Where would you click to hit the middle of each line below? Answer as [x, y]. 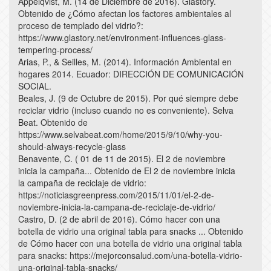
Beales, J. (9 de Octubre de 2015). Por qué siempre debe [128, 98]
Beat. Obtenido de [53, 122]
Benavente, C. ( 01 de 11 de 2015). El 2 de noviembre [122, 158]
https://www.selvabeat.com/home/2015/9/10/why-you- [120, 134]
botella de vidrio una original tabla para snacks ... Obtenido [131, 231]
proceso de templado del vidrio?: [81, 25]
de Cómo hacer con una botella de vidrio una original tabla [130, 243]
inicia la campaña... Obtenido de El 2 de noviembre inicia [127, 170]
